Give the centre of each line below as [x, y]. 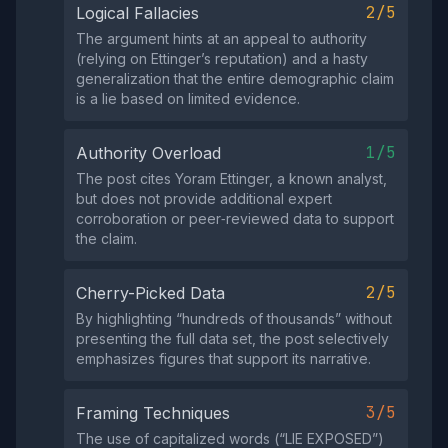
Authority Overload [148, 153]
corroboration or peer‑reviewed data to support [235, 218]
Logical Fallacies [137, 13]
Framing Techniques [153, 413]
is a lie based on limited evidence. [188, 98]
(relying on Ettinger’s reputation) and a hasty [222, 58]
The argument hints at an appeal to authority [221, 38]
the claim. [106, 238]
